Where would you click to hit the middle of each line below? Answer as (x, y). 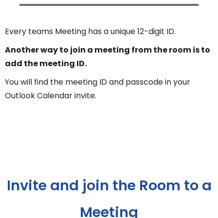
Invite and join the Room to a (109, 185)
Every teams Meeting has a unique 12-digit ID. (90, 31)
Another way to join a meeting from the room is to (108, 50)
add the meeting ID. (46, 63)
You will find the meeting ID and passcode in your (98, 82)
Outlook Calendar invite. (51, 95)
